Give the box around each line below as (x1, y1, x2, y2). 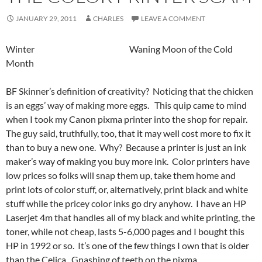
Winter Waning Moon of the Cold (6, 43, 233, 54)
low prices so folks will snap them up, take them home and (6, 169, 236, 181)
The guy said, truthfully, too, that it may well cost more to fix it (6, 127, 251, 139)
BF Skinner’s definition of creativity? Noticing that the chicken (6, 85, 253, 96)
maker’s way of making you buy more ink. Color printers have (6, 155, 250, 167)
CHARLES (93, 13, 123, 23)
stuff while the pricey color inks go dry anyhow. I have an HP (6, 197, 246, 209)
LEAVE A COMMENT (141, 13, 205, 23)
